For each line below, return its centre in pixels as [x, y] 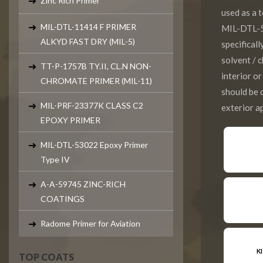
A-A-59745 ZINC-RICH [83, 184]
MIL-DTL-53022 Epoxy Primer [94, 145]
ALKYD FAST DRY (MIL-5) [88, 41]
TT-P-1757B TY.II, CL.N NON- [96, 66]
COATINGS [63, 199]
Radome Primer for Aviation [90, 223]
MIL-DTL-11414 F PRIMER [88, 27]
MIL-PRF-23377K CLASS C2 [92, 105]
